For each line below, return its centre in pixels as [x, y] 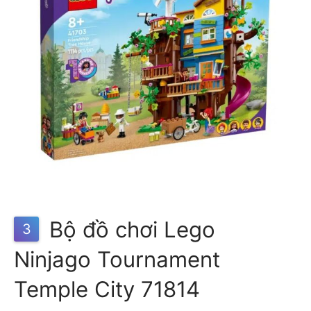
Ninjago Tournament [117, 259]
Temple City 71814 [107, 289]
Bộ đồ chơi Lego [129, 229]
